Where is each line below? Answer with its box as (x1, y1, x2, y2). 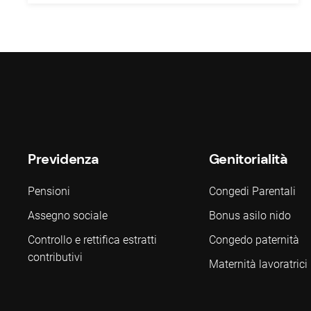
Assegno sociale (28, 209, 108, 222)
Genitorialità (208, 150, 288, 168)
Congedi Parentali (208, 185, 296, 198)
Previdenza (28, 150, 99, 168)
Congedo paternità (208, 233, 299, 246)
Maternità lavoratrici (208, 258, 308, 271)
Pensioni (28, 185, 70, 198)
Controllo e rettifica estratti (28, 233, 157, 246)
